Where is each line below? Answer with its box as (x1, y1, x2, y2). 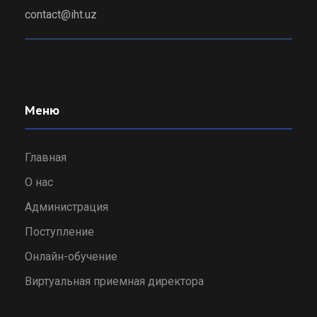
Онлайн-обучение (25, 250, 117, 264)
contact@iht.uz (25, 8, 97, 22)
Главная (25, 151, 67, 165)
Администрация (25, 200, 108, 214)
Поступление (25, 225, 94, 239)
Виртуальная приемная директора (25, 275, 204, 289)
